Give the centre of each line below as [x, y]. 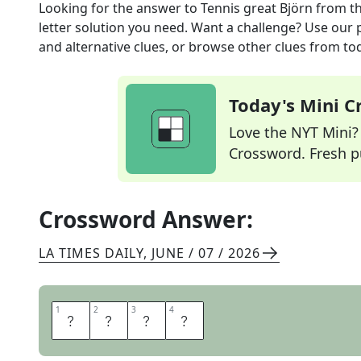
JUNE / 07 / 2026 [206, 253]
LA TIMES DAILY [91, 253]
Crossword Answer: [146, 219]
